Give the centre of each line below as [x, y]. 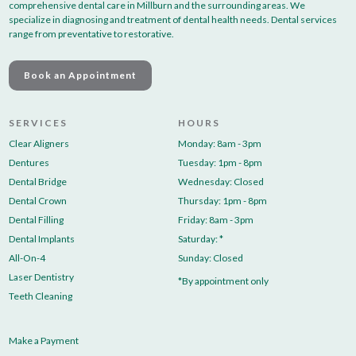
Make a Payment [44, 341]
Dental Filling [37, 220]
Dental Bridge [38, 182]
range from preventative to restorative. [92, 34]
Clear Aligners [39, 144]
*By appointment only [223, 281]
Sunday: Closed [211, 258]
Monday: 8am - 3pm [220, 144]
